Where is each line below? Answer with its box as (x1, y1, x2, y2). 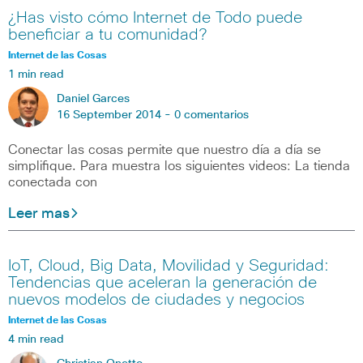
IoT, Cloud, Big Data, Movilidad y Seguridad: (8, 258, 329, 275)
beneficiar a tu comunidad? (8, 26, 207, 43)
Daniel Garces (57, 92, 130, 105)
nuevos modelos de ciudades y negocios (8, 292, 305, 309)
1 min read (8, 68, 64, 80)
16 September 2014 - (57, 109, 174, 121)
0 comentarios (174, 109, 249, 121)
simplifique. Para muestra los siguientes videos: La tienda (8, 159, 350, 173)
